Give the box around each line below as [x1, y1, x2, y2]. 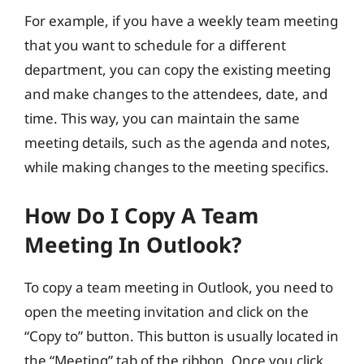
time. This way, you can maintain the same [24, 109, 300, 128]
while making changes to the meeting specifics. [24, 158, 329, 176]
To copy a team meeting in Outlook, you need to [24, 277, 333, 297]
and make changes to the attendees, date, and [24, 84, 327, 103]
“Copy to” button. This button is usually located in [24, 326, 339, 345]
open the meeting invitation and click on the [24, 301, 309, 321]
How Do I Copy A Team [24, 200, 258, 230]
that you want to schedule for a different [24, 36, 286, 54]
